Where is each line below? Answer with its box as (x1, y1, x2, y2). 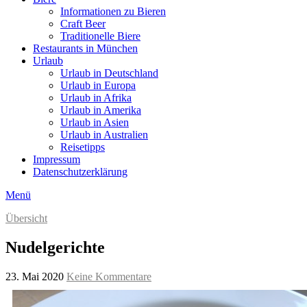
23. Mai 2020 (5, 270, 64, 282)
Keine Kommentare (66, 270, 151, 282)
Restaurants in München (33, 42, 138, 54)
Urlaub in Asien (60, 116, 129, 128)
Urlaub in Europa (60, 79, 136, 91)
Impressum (33, 153, 80, 165)
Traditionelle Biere (60, 29, 140, 42)
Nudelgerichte (5, 238, 105, 256)
